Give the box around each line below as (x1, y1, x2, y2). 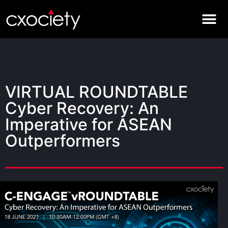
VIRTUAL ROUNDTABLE (5, 82, 188, 102)
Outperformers (5, 131, 120, 151)
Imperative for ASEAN (5, 115, 172, 134)
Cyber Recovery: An (5, 98, 159, 118)
